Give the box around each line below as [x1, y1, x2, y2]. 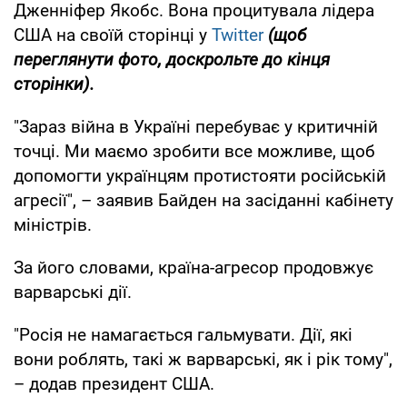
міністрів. [14, 213, 92, 235]
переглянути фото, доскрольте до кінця [14, 48, 330, 70]
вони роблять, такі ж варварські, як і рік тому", [14, 348, 392, 370]
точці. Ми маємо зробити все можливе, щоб [14, 140, 375, 162]
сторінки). [14, 73, 94, 94]
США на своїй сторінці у [14, 24, 212, 45]
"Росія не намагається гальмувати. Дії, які [14, 323, 352, 345]
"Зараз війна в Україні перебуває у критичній [14, 115, 378, 137]
